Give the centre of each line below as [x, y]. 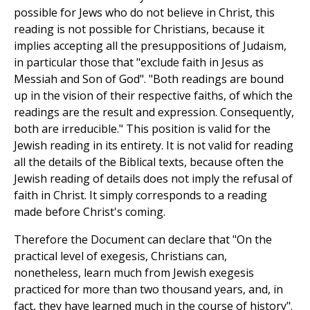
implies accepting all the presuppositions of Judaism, [150, 46]
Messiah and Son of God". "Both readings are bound [149, 79]
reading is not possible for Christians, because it [139, 29]
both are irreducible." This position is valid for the [142, 129]
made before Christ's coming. [90, 212]
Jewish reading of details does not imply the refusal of [153, 179]
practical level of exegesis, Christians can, [120, 256]
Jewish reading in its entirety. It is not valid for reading [154, 146]
